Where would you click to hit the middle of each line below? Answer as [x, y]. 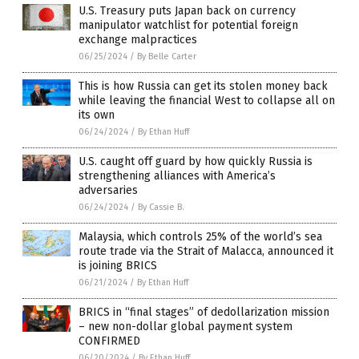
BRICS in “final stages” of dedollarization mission [204, 312]
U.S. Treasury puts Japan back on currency [187, 10]
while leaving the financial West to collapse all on [207, 100]
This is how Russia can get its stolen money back [203, 86]
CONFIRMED [109, 341]
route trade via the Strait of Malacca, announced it [206, 251]
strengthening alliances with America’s [177, 175]
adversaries [108, 190]
